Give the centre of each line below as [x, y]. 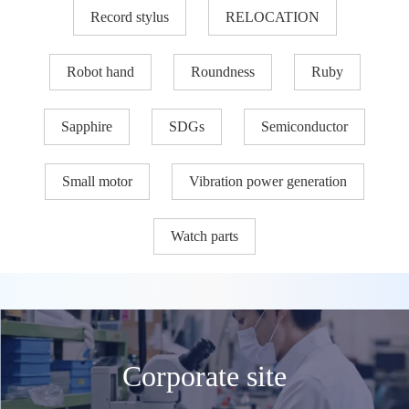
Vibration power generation [268, 181]
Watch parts [204, 236]
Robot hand [100, 71]
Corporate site [204, 377]
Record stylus [129, 16]
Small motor [97, 181]
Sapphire [87, 126]
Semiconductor [304, 126]
